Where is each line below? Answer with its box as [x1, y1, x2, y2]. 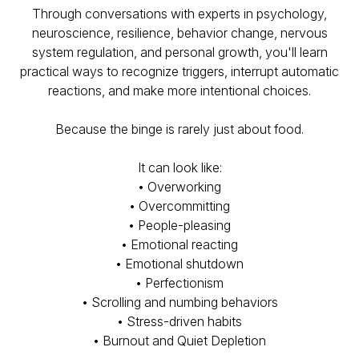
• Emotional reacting [121, 236, 238, 252]
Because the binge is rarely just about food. [55, 121, 304, 137]
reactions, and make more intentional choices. [48, 83, 311, 99]
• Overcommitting [129, 198, 230, 214]
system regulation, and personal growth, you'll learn [31, 44, 328, 60]
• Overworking [138, 179, 221, 195]
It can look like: [137, 159, 222, 175]
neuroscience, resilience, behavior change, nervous [31, 25, 328, 41]
